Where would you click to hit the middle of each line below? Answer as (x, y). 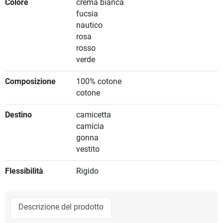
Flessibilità (24, 171)
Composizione (30, 82)
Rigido (87, 171)
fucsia (87, 14)
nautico (89, 26)
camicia (90, 127)
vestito (88, 150)
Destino (18, 115)
